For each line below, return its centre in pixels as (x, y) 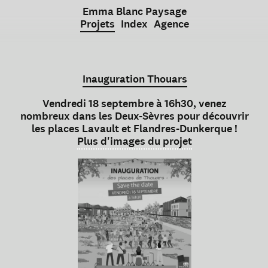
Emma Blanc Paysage (135, 11)
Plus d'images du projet (135, 141)
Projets (98, 24)
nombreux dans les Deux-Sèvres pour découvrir (135, 116)
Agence (171, 24)
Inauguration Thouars (135, 79)
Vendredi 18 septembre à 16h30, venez (135, 103)
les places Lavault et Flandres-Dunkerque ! (135, 129)
